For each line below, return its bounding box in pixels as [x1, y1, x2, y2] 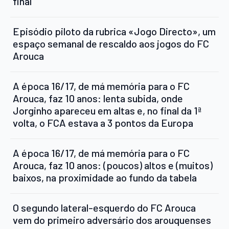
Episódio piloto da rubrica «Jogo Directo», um [13, 25, 216, 37]
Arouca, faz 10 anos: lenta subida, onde [13, 91, 183, 104]
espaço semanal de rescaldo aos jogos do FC [13, 37, 209, 50]
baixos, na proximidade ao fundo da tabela [13, 171, 197, 184]
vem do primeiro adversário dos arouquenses [13, 213, 211, 226]
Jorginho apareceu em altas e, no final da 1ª [13, 104, 201, 117]
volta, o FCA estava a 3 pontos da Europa [13, 116, 193, 129]
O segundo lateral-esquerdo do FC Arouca [13, 201, 196, 214]
